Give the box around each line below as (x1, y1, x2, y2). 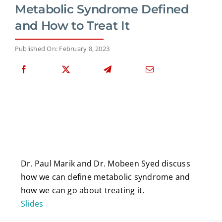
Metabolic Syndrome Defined (15, 1, 189, 16)
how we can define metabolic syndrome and (20, 171, 190, 182)
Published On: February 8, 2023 (15, 44, 110, 53)
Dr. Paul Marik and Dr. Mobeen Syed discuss (20, 158, 190, 169)
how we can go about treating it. (20, 184, 145, 196)
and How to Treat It (15, 18, 130, 33)
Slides (20, 198, 44, 209)
